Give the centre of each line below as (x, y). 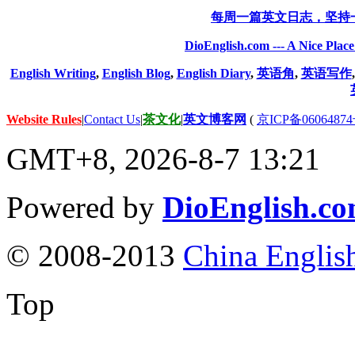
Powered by (84, 207)
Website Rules (44, 119)
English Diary (213, 73)
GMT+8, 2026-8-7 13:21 (163, 158)
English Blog (136, 73)
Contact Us (112, 119)
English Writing (53, 73)
